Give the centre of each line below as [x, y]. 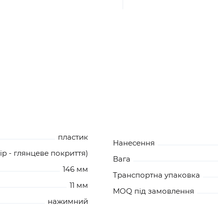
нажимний [68, 201]
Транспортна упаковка [156, 175]
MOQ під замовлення [153, 191]
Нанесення [134, 143]
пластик [73, 137]
